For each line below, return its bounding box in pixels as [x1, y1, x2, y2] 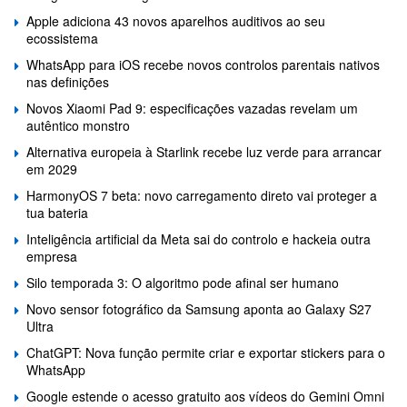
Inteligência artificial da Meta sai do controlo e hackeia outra [26, 230, 371, 248]
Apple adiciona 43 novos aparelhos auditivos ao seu [26, 12, 325, 30]
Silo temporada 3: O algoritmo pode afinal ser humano [26, 273, 339, 292]
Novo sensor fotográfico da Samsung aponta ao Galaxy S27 [26, 300, 372, 318]
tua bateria [26, 203, 88, 222]
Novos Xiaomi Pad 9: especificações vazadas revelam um [26, 99, 358, 117]
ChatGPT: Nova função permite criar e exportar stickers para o [26, 343, 385, 362]
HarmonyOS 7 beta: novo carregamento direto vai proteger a [26, 186, 377, 204]
